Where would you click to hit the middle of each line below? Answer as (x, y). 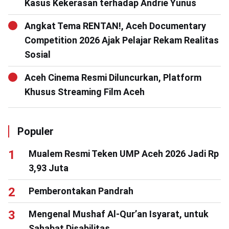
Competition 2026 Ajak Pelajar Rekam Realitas (122, 40)
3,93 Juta (49, 168)
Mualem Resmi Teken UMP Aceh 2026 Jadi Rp (124, 154)
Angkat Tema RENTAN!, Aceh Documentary (115, 26)
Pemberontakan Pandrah (81, 191)
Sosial (38, 55)
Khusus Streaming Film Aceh (85, 92)
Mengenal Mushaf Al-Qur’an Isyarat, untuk (119, 214)
